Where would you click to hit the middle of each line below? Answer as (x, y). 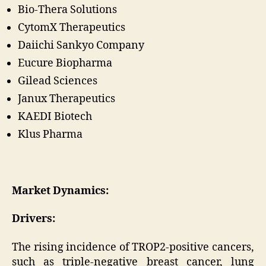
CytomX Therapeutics (72, 27)
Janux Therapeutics (66, 99)
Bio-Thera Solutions (67, 9)
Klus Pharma (51, 134)
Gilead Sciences (58, 81)
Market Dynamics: (60, 191)
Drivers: (34, 219)
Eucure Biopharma (65, 63)
